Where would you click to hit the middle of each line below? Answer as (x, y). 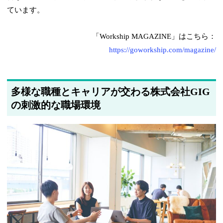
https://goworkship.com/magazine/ (162, 50)
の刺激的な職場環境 (56, 105)
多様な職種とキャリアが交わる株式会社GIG (111, 92)
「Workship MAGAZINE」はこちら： (154, 37)
